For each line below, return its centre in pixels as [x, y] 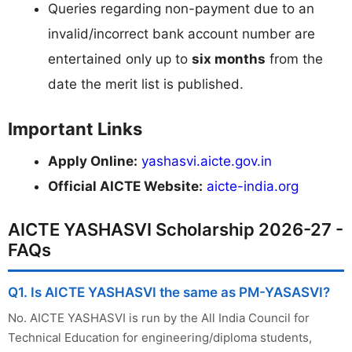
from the [294, 59]
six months [229, 59]
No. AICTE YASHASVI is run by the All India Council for [159, 317]
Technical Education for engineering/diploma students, [160, 337]
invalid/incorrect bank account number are [181, 33]
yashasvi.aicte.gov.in [207, 161]
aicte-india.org [253, 187]
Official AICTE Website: [125, 187]
